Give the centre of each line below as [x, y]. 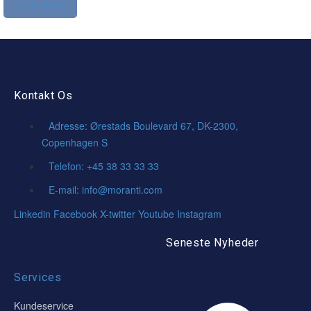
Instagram [199, 214]
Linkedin [32, 214]
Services [38, 278]
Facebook [75, 214]
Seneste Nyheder [212, 243]
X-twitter [118, 214]
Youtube [156, 214]
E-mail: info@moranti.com [106, 190]
